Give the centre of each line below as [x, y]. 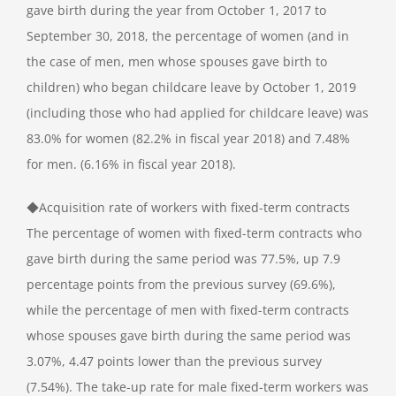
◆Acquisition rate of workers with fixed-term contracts [188, 207]
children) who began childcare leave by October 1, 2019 [191, 87]
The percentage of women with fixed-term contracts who [194, 232]
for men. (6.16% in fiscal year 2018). [131, 164]
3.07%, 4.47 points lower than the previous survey [174, 361]
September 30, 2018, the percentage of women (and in [188, 35]
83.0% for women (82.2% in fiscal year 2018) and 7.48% [188, 138]
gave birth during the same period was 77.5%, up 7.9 [183, 258]
